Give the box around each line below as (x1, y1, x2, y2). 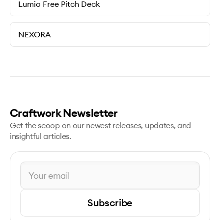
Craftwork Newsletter (10, 106, 118, 120)
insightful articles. (10, 131, 71, 141)
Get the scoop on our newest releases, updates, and (10, 120, 191, 130)
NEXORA (18, 29, 51, 39)
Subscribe (87, 196, 133, 209)
